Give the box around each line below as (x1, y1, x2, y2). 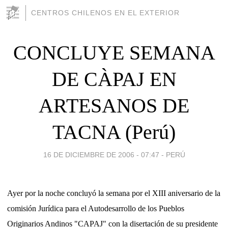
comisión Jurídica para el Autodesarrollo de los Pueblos (7, 204, 184, 213)
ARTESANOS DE (39, 94, 189, 117)
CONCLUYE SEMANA (13, 41, 215, 64)
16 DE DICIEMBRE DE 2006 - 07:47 (43, 150, 159, 159)
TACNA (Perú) (52, 120, 176, 144)
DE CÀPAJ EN (51, 67, 177, 91)
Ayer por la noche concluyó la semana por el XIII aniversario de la (7, 188, 220, 197)
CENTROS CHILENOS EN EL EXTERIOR (31, 9, 180, 17)
